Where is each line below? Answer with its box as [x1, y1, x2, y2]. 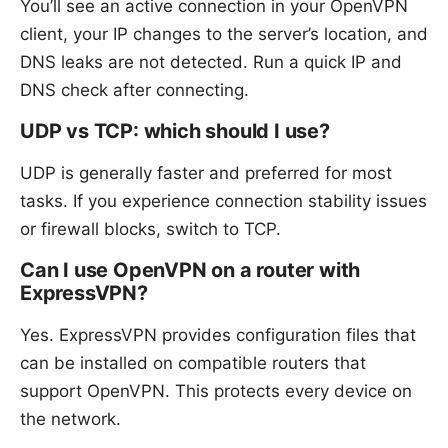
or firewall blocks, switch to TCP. [20, 219, 281, 240]
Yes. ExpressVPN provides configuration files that [20, 325, 416, 346]
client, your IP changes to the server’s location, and [20, 24, 428, 45]
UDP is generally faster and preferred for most [20, 163, 392, 184]
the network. [20, 409, 121, 430]
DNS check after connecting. [20, 80, 249, 101]
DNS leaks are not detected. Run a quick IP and [20, 52, 402, 73]
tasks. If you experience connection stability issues [20, 191, 427, 212]
